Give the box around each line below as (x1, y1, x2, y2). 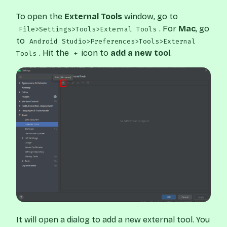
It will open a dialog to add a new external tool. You (16, 215, 210, 225)
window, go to (122, 11, 178, 21)
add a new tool (110, 48, 171, 58)
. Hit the (39, 48, 71, 58)
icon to (80, 48, 111, 58)
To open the (16, 11, 64, 21)
